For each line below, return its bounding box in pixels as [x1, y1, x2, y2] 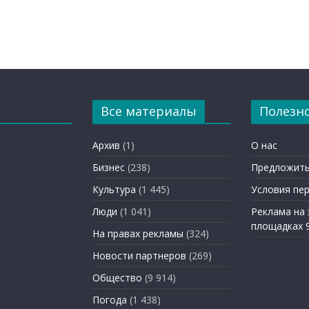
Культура [92, 182, 136, 196]
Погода [92, 292, 127, 306]
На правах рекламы [92, 226, 183, 240]
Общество [92, 270, 142, 284]
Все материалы [101, 102, 197, 119]
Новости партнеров [92, 248, 186, 262]
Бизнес [92, 160, 125, 174]
